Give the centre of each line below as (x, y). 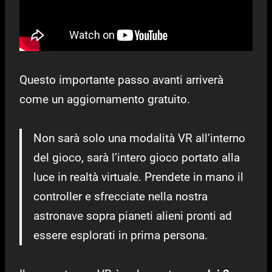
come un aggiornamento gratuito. (105, 100)
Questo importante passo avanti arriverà (121, 80)
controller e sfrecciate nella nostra (121, 197)
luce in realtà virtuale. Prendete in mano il (138, 177)
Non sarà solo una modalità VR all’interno (139, 138)
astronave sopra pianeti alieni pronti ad (133, 216)
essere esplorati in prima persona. (121, 236)
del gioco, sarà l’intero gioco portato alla (137, 158)
